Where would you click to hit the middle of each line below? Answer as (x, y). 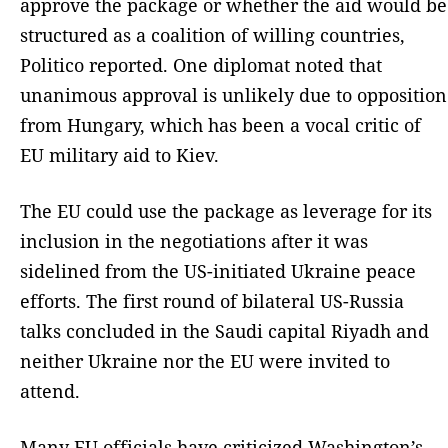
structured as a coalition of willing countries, (212, 35)
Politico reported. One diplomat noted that (201, 65)
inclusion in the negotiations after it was (194, 241)
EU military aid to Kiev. (119, 155)
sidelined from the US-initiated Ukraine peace (218, 271)
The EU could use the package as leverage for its (226, 211)
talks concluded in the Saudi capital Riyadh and (224, 331)
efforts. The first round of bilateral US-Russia (212, 301)
